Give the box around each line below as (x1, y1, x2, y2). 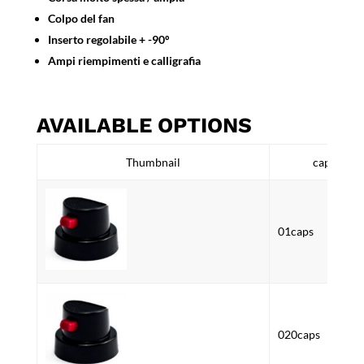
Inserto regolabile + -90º (47, 32, 169, 46)
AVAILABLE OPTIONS (36, 112, 252, 137)
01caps (277, 223, 314, 238)
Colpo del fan (47, 11, 115, 25)
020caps (277, 327, 320, 341)
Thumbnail (125, 154, 180, 169)
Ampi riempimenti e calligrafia (47, 53, 201, 67)
